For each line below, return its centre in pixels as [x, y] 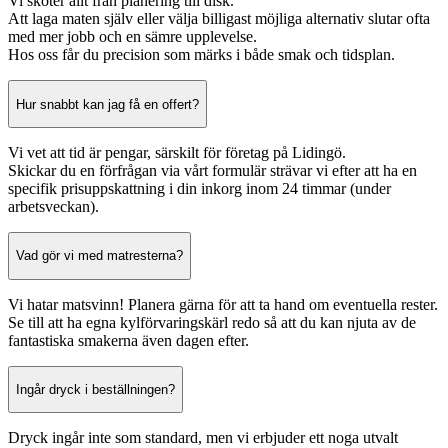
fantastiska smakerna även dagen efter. [128, 340]
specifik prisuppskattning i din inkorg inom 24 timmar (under [199, 189]
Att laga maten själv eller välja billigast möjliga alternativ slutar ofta [219, 19]
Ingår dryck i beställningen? [95, 390]
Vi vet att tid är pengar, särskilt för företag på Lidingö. [177, 153]
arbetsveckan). [53, 207]
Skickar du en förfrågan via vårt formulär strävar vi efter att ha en [212, 171]
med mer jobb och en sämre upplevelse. [132, 37]
